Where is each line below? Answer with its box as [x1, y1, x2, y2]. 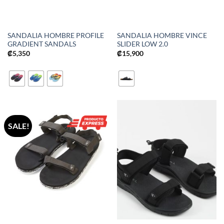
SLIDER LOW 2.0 [116, 40, 168, 48]
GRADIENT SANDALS [7, 40, 76, 48]
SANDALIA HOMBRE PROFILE [7, 31, 104, 40]
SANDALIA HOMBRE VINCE [116, 31, 207, 40]
